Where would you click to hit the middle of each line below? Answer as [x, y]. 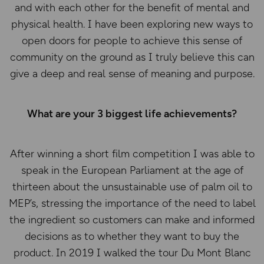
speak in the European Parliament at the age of [132, 170]
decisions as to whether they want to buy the [132, 236]
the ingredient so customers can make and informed [132, 220]
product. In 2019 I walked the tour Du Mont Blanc [132, 253]
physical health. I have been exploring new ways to [132, 24]
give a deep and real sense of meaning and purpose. [132, 74]
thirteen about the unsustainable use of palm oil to [132, 187]
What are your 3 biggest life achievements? [132, 114]
